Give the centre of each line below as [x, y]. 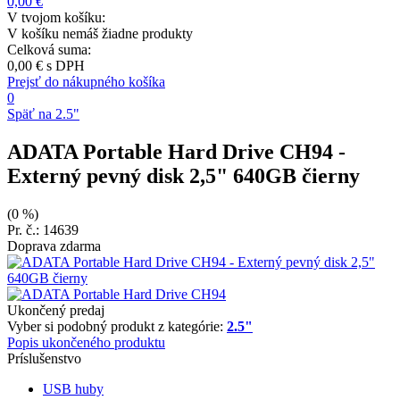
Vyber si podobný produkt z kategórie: [117, 326]
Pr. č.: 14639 [43, 229]
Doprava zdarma [54, 246]
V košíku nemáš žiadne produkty [100, 33]
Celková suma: [49, 50]
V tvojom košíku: [56, 17]
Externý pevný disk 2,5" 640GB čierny [183, 175]
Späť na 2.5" [43, 114]
